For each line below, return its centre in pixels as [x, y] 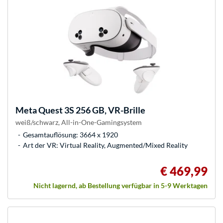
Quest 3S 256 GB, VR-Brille [91, 110]
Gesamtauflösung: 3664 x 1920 [70, 135]
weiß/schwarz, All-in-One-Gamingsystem [79, 122]
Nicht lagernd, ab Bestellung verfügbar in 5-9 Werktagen [120, 185]
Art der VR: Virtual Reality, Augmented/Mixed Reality [105, 145]
